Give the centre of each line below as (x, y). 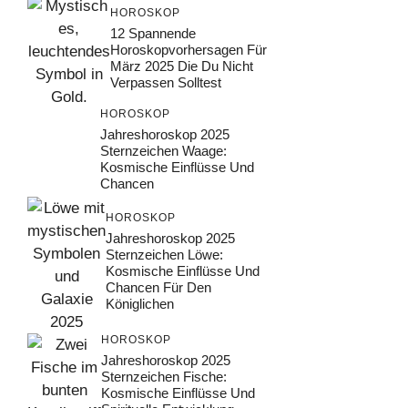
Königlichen (140, 304)
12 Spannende (153, 33)
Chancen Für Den (158, 288)
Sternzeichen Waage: (163, 150)
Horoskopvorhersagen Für (189, 49)
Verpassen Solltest (166, 82)
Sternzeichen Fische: (164, 377)
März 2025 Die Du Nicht (182, 66)
